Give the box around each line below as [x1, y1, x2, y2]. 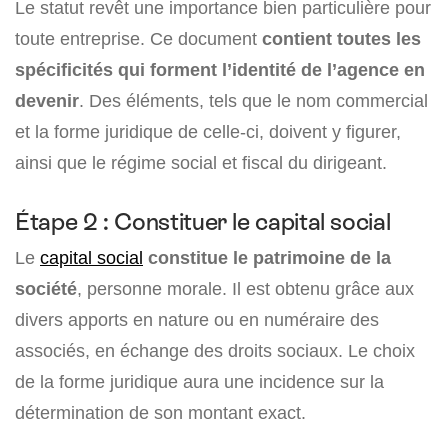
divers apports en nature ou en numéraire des [15, 309, 379, 331]
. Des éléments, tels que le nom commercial [79, 90, 428, 112]
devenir [15, 90, 79, 112]
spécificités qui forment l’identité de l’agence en [15, 59, 425, 81]
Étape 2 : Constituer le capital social [15, 208, 391, 236]
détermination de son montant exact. [15, 402, 306, 424]
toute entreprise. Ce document [15, 28, 262, 50]
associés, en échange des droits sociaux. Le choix [15, 340, 415, 362]
